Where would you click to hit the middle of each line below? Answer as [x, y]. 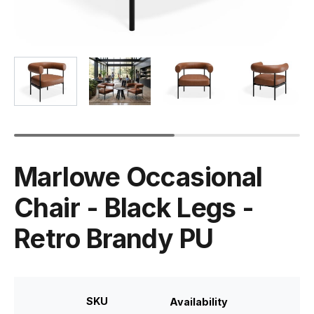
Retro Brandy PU [114, 239]
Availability [198, 302]
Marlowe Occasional [138, 177]
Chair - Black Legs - [134, 208]
